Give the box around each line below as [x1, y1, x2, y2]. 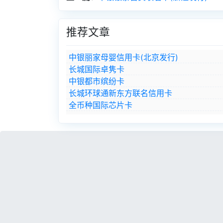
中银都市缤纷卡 [69, 76, 124, 86]
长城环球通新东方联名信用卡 [69, 88, 172, 98]
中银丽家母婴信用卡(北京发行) [69, 52, 178, 62]
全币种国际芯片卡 [69, 100, 132, 110]
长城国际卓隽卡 [69, 64, 124, 74]
